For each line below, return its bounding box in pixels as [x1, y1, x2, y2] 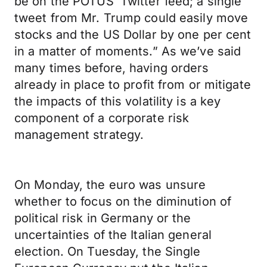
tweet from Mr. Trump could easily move [14, 11, 249, 25]
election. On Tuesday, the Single [14, 244, 201, 259]
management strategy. [14, 128, 144, 142]
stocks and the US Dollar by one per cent [14, 27, 252, 42]
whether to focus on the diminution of [14, 194, 232, 209]
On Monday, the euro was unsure [14, 178, 206, 192]
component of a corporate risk [14, 111, 190, 125]
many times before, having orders [14, 61, 209, 75]
